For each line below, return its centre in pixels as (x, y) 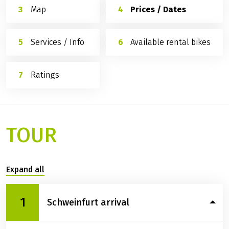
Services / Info (58, 42)
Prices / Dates (158, 9)
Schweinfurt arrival (88, 202)
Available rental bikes (170, 42)
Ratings (45, 75)
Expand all (25, 170)
